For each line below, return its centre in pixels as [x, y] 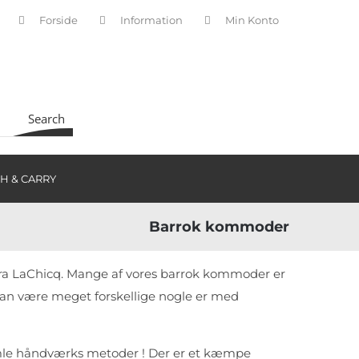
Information [151, 20]
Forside [58, 20]
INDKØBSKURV [209, 92]
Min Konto [252, 20]
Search [46, 119]
